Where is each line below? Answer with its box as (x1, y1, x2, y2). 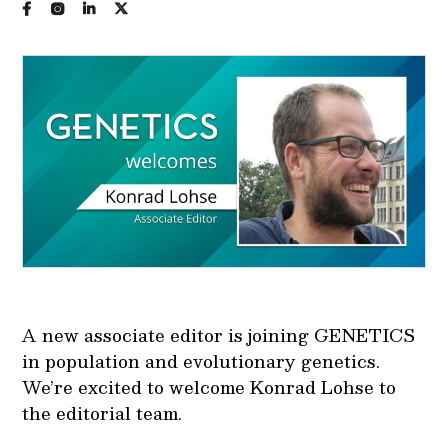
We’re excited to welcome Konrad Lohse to (22, 372, 397, 401)
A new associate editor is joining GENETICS (22, 320, 416, 349)
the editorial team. (22, 398, 183, 427)
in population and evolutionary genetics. (22, 346, 381, 375)
